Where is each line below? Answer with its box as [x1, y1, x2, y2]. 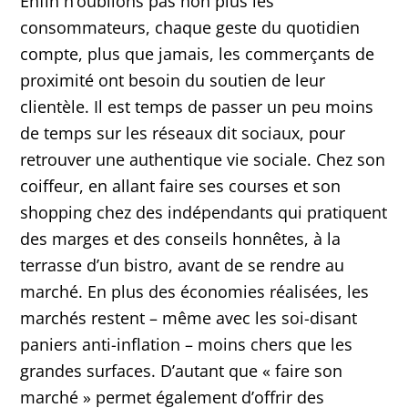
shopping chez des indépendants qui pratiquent [20, 200, 388, 223]
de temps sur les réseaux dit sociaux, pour [20, 121, 346, 144]
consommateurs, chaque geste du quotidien [20, 15, 361, 38]
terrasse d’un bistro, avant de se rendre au [20, 253, 345, 276]
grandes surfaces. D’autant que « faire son [20, 359, 343, 382]
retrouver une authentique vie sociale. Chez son [20, 148, 386, 170]
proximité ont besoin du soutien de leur [20, 68, 326, 91]
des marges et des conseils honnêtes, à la [20, 227, 342, 250]
